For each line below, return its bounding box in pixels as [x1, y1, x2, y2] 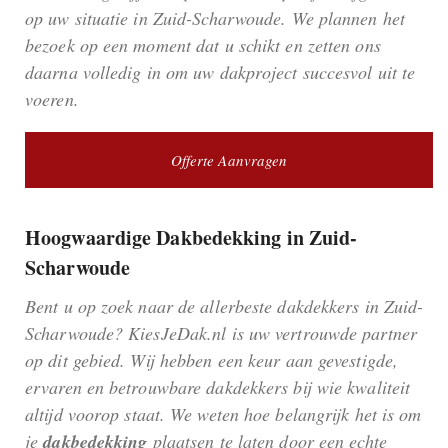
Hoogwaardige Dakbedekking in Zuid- [25, 223, 358, 253]
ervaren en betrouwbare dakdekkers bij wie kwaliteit [25, 375, 411, 400]
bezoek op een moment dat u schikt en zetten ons [25, 33, 381, 58]
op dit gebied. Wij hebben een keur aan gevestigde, [25, 348, 399, 373]
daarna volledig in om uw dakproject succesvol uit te [25, 60, 416, 85]
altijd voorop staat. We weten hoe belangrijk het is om [25, 402, 422, 427]
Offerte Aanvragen [170, 150, 288, 171]
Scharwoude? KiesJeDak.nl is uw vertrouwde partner [25, 321, 417, 346]
